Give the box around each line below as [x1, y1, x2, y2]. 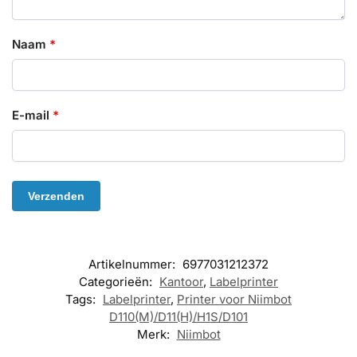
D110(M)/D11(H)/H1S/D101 [109, 309, 248, 325]
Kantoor [159, 274, 203, 290]
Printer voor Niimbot [177, 292, 292, 308]
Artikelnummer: [88, 257, 178, 273]
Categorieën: [79, 274, 155, 290]
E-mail [12, 107, 53, 123]
